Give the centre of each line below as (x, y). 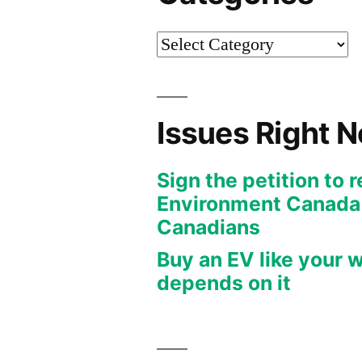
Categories (195, 43)
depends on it (224, 282)
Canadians (209, 227)
